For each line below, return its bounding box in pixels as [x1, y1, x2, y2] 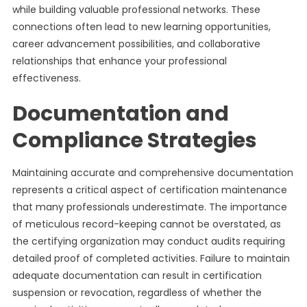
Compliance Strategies [12, 126, 257, 155]
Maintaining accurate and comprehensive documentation [12, 166, 293, 180]
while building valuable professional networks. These [12, 3, 260, 16]
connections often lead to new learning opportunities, [12, 20, 271, 34]
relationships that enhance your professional [12, 54, 227, 68]
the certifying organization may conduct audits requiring [12, 234, 285, 248]
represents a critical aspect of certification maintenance [12, 183, 287, 197]
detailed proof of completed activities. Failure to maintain [12, 251, 290, 265]
